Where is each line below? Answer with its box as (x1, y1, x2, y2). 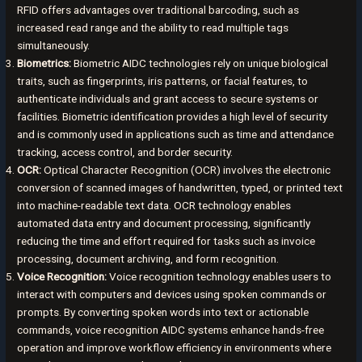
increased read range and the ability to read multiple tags (17, 21, 289, 35)
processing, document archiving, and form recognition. (17, 252, 280, 266)
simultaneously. (17, 39, 90, 53)
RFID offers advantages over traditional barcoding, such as (17, 3, 300, 17)
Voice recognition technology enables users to (107, 270, 332, 284)
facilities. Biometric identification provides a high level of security (17, 110, 328, 124)
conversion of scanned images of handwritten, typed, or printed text (17, 181, 343, 195)
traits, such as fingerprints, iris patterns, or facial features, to (17, 74, 309, 88)
